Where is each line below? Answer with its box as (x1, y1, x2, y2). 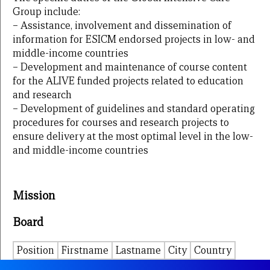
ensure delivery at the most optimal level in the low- (13, 130, 253, 143)
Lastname (116, 244, 161, 257)
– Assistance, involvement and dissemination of (13, 19, 231, 32)
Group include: (13, 5, 80, 18)
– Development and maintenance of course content (13, 61, 247, 74)
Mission (13, 187, 55, 202)
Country (194, 244, 231, 257)
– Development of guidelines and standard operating (13, 102, 255, 115)
